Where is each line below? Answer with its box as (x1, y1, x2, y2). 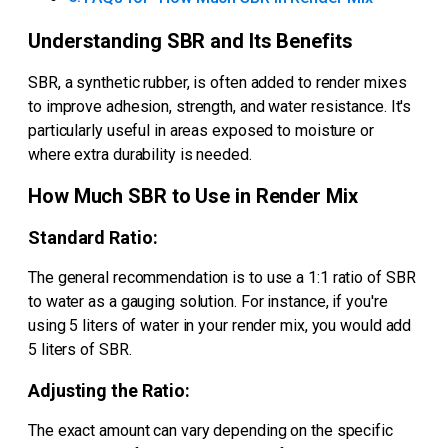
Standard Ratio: (28, 227, 158, 249)
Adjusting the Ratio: (28, 380, 190, 402)
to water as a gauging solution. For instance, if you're (28, 292, 388, 312)
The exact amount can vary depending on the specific (28, 421, 393, 441)
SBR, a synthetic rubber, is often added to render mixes (28, 72, 407, 92)
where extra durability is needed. (28, 144, 252, 164)
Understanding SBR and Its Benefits (28, 28, 353, 53)
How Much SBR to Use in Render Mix (28, 184, 358, 209)
